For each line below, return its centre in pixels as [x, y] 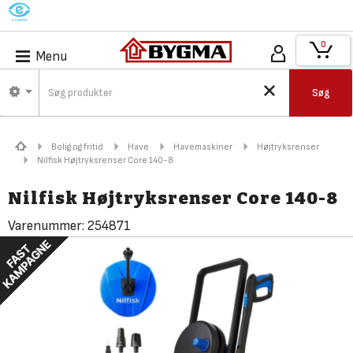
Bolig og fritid [77, 147]
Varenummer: [48, 226]
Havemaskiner [203, 147]
